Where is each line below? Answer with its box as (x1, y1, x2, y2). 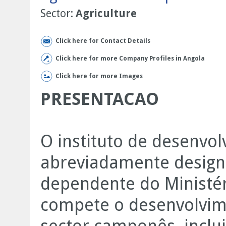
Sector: (40, 8, 76, 20)
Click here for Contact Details (55, 37, 150, 44)
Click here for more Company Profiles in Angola (55, 55, 205, 62)
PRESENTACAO (40, 89, 159, 109)
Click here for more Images (55, 73, 143, 80)
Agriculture (76, 8, 137, 20)
